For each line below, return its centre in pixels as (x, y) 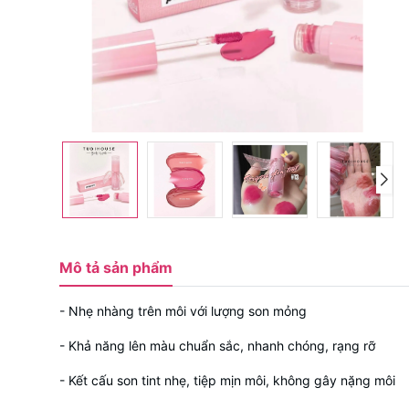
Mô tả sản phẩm (115, 267)
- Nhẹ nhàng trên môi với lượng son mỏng (183, 310)
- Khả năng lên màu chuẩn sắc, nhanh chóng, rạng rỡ (217, 345)
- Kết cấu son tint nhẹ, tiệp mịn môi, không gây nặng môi (227, 380)
